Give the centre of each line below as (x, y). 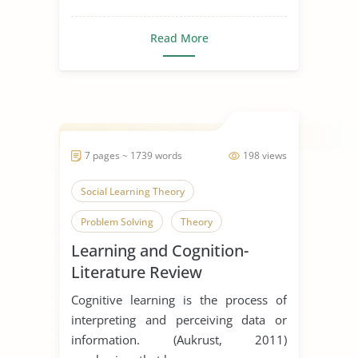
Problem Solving (117, 221)
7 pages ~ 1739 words (133, 155)
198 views (265, 155)
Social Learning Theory (133, 191)
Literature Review (137, 272)
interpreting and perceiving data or (179, 319)
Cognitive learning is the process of (179, 299)
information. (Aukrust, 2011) (179, 339)
